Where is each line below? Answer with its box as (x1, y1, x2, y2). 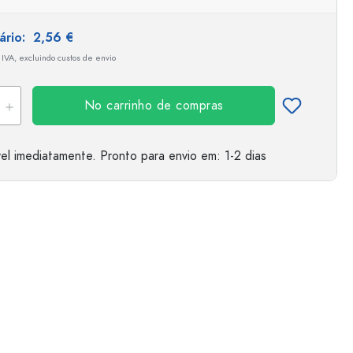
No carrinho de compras (84, 97, 224, 114)
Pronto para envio (100, 147, 197, 165)
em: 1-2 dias (197, 147, 266, 165)
